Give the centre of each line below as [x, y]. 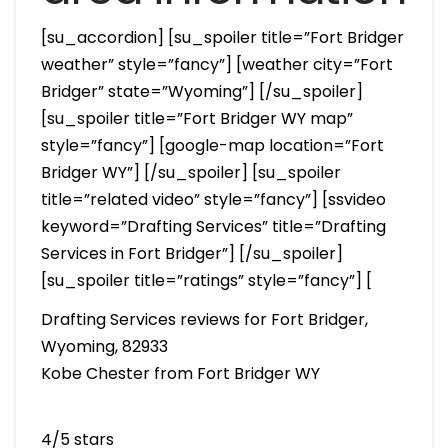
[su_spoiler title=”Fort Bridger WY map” [196, 118]
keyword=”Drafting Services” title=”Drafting [213, 226]
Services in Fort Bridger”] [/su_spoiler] [191, 253]
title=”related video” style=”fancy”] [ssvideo [213, 199]
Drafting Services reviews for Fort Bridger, [204, 319]
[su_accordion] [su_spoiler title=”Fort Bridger [222, 37]
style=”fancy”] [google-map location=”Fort [212, 145]
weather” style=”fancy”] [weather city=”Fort [216, 64]
